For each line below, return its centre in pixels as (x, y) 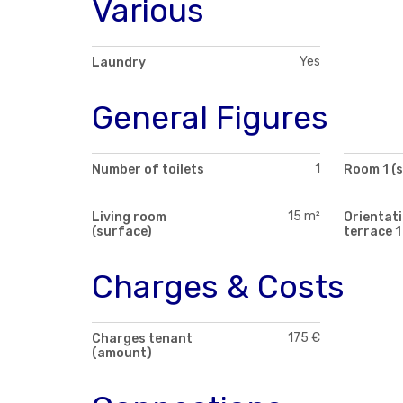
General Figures (210, 117)
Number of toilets (148, 169)
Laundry (119, 62)
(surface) (122, 231)
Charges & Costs (218, 286)
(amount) (122, 353)
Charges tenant (142, 338)
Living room (129, 217)
